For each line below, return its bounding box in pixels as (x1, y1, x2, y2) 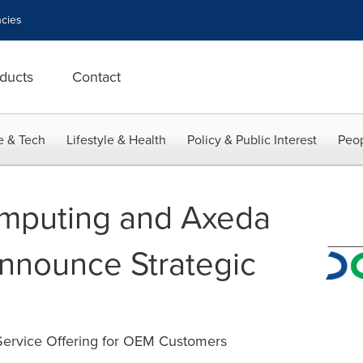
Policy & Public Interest (187, 130, 317, 149)
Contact (72, 66, 121, 88)
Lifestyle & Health (66, 130, 166, 149)
